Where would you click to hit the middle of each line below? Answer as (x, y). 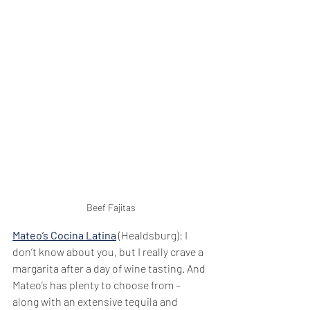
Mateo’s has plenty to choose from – (98, 285)
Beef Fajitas (111, 208)
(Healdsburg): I (153, 235)
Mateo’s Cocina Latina (64, 235)
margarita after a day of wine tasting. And (110, 268)
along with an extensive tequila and (96, 302)
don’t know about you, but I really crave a (109, 252)
